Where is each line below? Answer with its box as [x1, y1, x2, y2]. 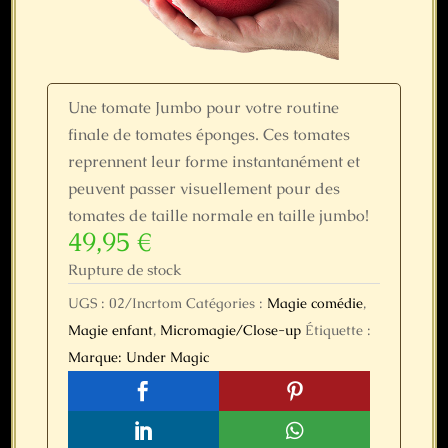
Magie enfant [67, 320, 153, 339]
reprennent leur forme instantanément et [67, 150, 360, 172]
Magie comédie [266, 293, 363, 312]
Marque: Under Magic [67, 347, 209, 366]
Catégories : [185, 293, 267, 312]
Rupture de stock [67, 259, 182, 279]
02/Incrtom [108, 293, 182, 312]
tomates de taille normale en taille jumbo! [67, 204, 369, 226]
